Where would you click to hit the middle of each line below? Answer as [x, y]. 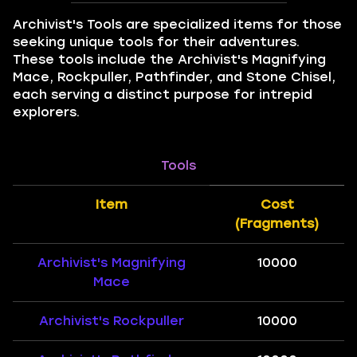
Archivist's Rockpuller [111, 321]
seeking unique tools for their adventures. [156, 42]
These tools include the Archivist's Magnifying [169, 59]
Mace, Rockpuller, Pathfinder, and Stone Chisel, [174, 77]
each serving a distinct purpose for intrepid [163, 94]
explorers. [46, 112]
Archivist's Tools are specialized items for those [177, 24]
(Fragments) [277, 224]
